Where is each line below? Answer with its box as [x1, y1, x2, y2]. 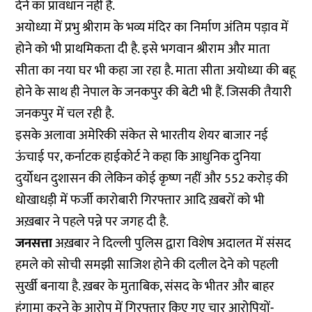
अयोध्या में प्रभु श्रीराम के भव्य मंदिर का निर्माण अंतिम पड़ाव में [15, 17, 289, 39]
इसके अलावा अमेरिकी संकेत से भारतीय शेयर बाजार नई [15, 125, 269, 147]
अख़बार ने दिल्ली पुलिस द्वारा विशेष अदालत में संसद [55, 233, 292, 255]
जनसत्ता [15, 233, 56, 255]
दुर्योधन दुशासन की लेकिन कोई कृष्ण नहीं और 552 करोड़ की [15, 168, 289, 190]
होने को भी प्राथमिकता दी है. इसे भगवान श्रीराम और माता [15, 38, 271, 61]
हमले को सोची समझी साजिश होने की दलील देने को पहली [15, 254, 279, 276]
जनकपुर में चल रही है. [15, 103, 120, 125]
